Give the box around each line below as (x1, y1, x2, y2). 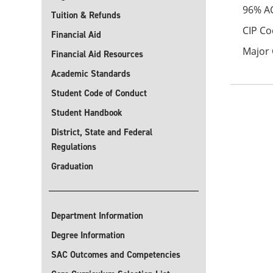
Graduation (51, 160, 93, 172)
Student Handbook (51, 107, 122, 119)
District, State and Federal (51, 126, 152, 138)
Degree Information (51, 229, 125, 241)
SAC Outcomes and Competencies (51, 249, 180, 261)
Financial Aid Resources (51, 48, 143, 60)
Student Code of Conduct (51, 87, 147, 99)
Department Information (51, 210, 143, 222)
